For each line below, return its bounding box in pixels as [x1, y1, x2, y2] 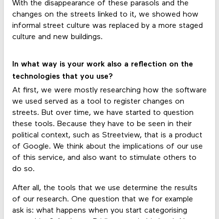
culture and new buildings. [12, 33, 103, 41]
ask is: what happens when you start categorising [12, 207, 187, 215]
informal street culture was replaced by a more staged [12, 22, 203, 30]
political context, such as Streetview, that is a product [12, 131, 202, 140]
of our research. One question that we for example [12, 196, 193, 204]
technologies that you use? [12, 73, 113, 81]
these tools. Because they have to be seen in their [12, 120, 192, 129]
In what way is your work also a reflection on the [12, 61, 193, 69]
